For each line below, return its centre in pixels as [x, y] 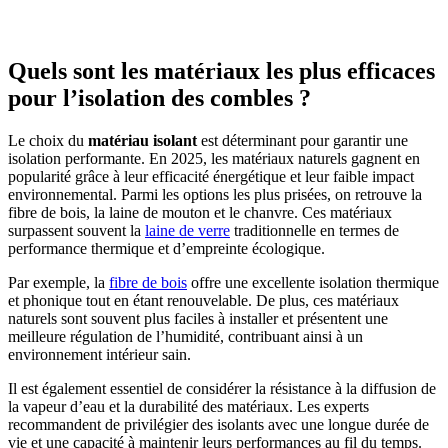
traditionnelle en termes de [314, 231]
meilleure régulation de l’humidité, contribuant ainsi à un [185, 337]
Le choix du [48, 141]
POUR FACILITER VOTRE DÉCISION [224, 13]
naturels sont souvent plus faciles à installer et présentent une [198, 319]
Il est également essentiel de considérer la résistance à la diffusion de [222, 389]
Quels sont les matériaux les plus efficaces [221, 71]
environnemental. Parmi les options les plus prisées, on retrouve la [215, 195]
